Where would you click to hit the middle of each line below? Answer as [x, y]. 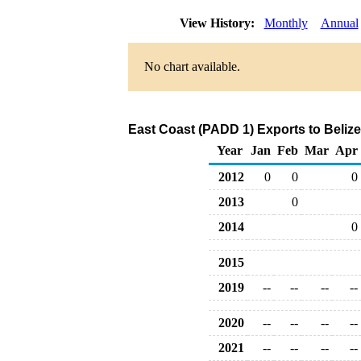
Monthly [286, 23]
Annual [339, 23]
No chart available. [192, 66]
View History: [218, 23]
